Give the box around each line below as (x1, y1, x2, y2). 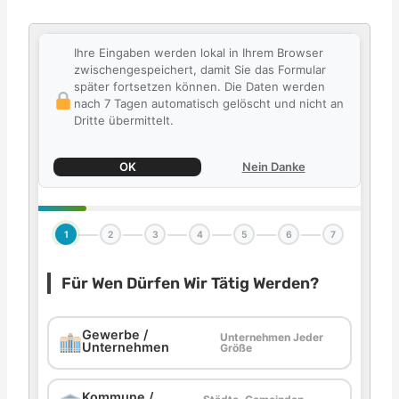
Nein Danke (241, 159, 305, 174)
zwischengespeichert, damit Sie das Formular (73, 62, 326, 77)
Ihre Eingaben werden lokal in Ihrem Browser (73, 45, 323, 60)
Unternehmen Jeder (219, 330, 323, 344)
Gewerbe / (82, 327, 149, 342)
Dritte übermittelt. (73, 113, 174, 127)
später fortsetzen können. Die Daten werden (73, 79, 325, 94)
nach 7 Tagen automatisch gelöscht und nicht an (73, 96, 344, 110)
